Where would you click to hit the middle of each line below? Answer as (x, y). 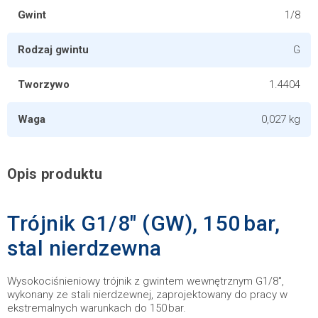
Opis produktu (55, 174)
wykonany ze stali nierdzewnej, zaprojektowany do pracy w (147, 295)
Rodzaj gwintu (53, 50)
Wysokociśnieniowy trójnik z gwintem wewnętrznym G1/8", (146, 281)
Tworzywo (44, 84)
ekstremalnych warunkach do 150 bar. (97, 308)
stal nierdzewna (84, 248)
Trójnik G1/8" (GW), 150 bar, (143, 223)
